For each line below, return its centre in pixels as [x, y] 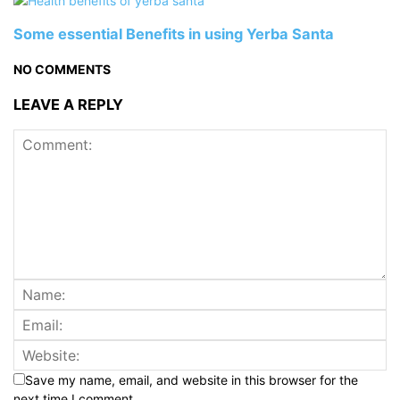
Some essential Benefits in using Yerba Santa [174, 33]
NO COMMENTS [62, 70]
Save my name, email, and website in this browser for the [192, 380]
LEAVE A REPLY [68, 104]
